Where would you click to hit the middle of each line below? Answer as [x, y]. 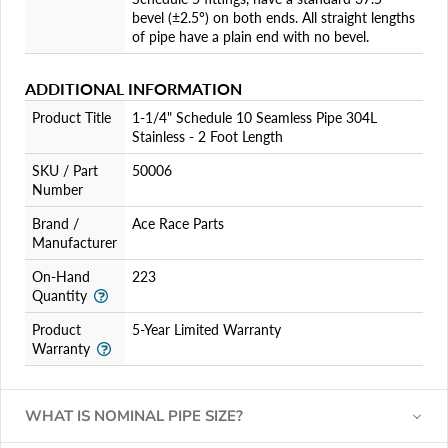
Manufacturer [74, 242]
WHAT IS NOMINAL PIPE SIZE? [134, 416]
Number [57, 189]
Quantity [59, 295]
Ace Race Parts [177, 223]
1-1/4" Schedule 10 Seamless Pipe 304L [254, 117]
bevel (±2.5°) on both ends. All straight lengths [273, 17]
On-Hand [61, 276]
